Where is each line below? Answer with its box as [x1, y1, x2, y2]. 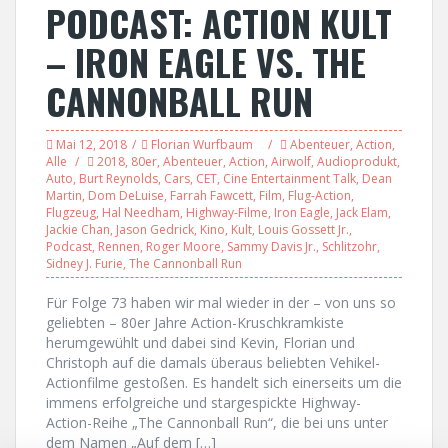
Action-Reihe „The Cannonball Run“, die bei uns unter [46, 413, 388, 432]
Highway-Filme [186, 204, 268, 221]
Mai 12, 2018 [56, 136, 127, 153]
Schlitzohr [322, 238, 377, 255]
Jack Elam [336, 204, 388, 221]
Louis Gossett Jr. [258, 221, 349, 238]
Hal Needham [102, 204, 180, 221]
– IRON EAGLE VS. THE [46, 35, 366, 88]
